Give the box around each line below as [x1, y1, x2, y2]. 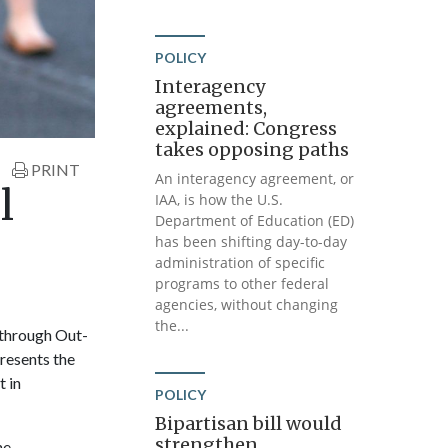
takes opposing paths [155, 138, 350, 161]
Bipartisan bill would [155, 412, 343, 435]
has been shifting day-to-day [155, 232, 348, 251]
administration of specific [155, 253, 326, 272]
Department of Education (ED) [155, 211, 355, 230]
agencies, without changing [155, 295, 339, 314]
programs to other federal [155, 274, 330, 293]
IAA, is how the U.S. [155, 190, 284, 209]
